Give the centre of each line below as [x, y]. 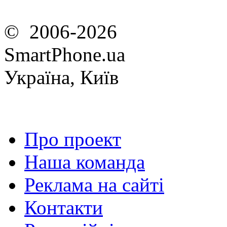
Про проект [73, 139]
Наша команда [85, 162]
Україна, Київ [61, 77]
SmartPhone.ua [65, 54]
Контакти [64, 207]
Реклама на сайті [94, 185]
